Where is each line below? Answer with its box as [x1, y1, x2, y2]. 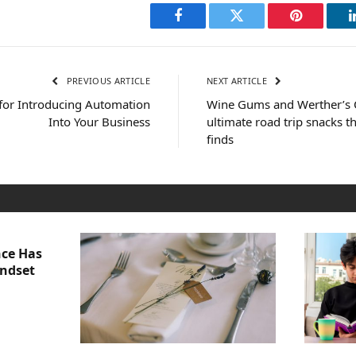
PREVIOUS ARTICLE [64, 75, 150, 87]
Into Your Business [48, 114, 150, 130]
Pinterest [294, 20, 345, 35]
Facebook [176, 20, 233, 35]
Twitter [235, 20, 277, 35]
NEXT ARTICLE [207, 75, 270, 87]
